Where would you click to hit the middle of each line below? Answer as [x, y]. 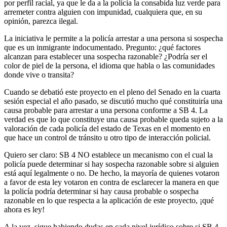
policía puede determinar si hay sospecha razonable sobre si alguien [111, 164]
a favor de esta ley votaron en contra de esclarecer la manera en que [111, 182]
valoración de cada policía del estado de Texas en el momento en [107, 128]
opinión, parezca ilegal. [41, 21]
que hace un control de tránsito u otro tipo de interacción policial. [107, 137]
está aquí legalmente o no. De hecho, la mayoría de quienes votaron [112, 173]
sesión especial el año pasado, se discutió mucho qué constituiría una [113, 101]
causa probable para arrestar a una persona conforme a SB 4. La [106, 110]
